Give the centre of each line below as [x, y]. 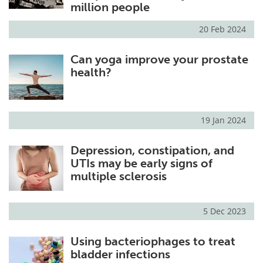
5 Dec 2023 [225, 211]
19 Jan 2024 [223, 120]
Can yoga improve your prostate [159, 59]
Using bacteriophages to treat [153, 242]
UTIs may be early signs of [141, 163]
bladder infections [120, 254]
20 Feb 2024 [222, 29]
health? [91, 72]
